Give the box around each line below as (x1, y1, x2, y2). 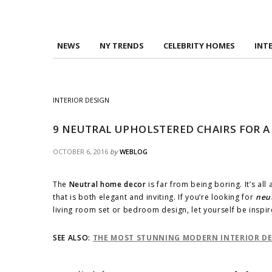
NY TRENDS (99, 39, 144, 51)
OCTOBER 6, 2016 (53, 146, 108, 156)
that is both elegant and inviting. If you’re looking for (53, 191, 256, 202)
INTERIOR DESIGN (53, 95, 109, 104)
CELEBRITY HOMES (163, 39, 235, 51)
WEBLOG (120, 146, 148, 156)
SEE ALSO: (53, 232, 93, 243)
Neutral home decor (69, 178, 146, 189)
